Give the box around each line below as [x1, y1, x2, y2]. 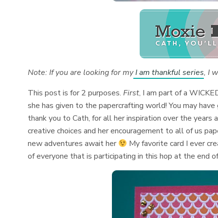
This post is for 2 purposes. [28, 88, 124, 98]
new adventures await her [28, 138, 119, 149]
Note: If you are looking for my [28, 67, 134, 78]
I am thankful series [133, 67, 204, 78]
